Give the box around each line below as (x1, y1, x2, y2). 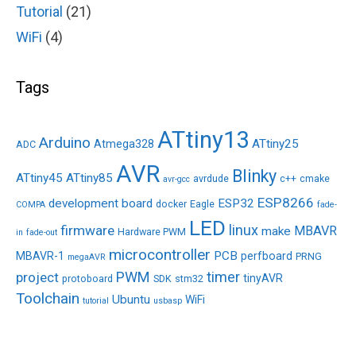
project (16, 269, 59, 285)
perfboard (241, 249, 292, 262)
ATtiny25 (252, 136, 299, 151)
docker (156, 197, 187, 210)
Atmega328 (94, 137, 154, 150)
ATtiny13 (157, 126, 249, 153)
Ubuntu (112, 292, 150, 307)
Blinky (232, 165, 277, 186)
